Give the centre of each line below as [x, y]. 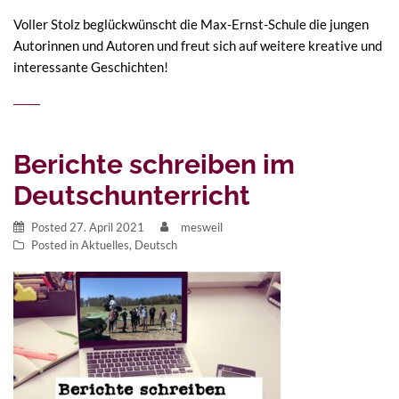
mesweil [202, 227]
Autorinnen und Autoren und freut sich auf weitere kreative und [198, 45]
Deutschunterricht [132, 195]
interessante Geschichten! [91, 66]
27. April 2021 [107, 227]
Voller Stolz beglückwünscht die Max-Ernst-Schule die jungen [191, 24]
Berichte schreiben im [154, 164]
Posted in [56, 244]
